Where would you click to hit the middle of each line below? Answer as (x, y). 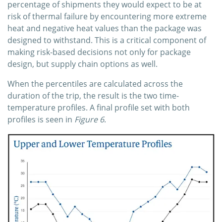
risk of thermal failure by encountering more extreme (107, 16)
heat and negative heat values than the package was (105, 28)
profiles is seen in (41, 119)
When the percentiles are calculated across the (95, 83)
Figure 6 (89, 119)
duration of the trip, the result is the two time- (93, 95)
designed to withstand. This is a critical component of (107, 40)
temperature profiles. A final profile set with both (99, 107)
